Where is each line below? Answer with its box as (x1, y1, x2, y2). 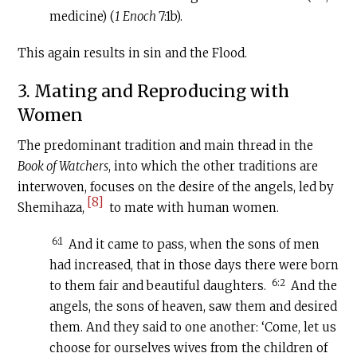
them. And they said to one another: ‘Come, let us (49, 320, 337, 335)
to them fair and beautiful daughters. (49, 278, 270, 294)
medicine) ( (49, 9, 116, 25)
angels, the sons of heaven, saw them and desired (49, 299, 338, 315)
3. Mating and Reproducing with (18, 80, 290, 103)
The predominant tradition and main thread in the (18, 138, 314, 154)
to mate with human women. (106, 200, 280, 216)
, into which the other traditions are (108, 159, 319, 175)
